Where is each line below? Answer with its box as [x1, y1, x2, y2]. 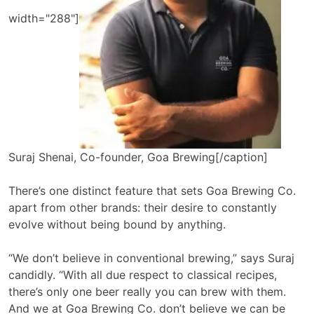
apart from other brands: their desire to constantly [8, 200, 277, 214]
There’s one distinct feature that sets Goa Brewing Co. [8, 183, 296, 198]
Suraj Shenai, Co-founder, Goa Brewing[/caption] [8, 149, 268, 164]
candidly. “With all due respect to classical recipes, [8, 267, 277, 282]
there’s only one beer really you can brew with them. [8, 284, 286, 299]
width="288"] [8, 11, 79, 26]
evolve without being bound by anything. [8, 217, 226, 231]
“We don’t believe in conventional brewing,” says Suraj [8, 250, 294, 265]
